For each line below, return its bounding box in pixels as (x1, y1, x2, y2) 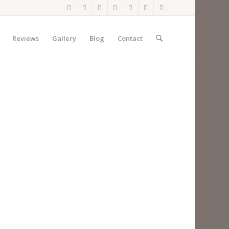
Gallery (52, 34, 76, 43)
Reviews (12, 34, 39, 43)
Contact (117, 34, 143, 43)
